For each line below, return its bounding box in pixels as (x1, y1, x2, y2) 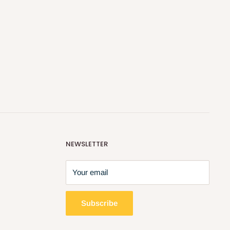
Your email (72, 167, 108, 177)
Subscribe (81, 198, 118, 207)
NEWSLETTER (66, 139, 108, 149)
